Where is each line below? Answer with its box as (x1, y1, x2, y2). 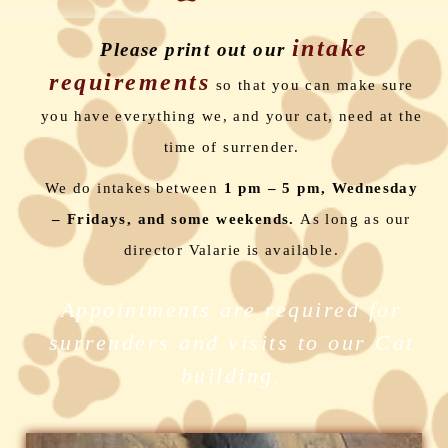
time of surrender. (163, 139, 300, 156)
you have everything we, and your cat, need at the (40, 108, 423, 125)
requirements (49, 69, 211, 96)
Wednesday (331, 180, 419, 197)
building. (180, 362, 283, 388)
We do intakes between (44, 180, 219, 197)
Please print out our (94, 39, 292, 61)
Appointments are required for (60, 296, 403, 322)
